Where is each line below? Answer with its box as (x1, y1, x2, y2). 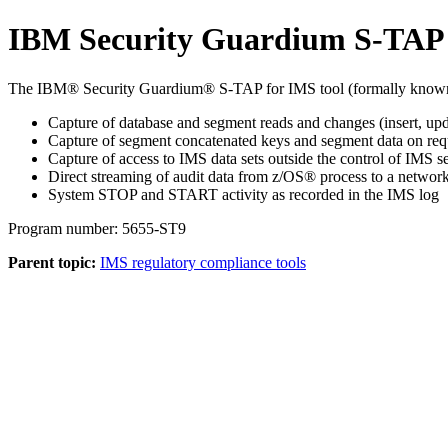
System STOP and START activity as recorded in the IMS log (48, 185, 439, 203)
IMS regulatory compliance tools (100, 253, 306, 271)
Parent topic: (8, 253, 96, 271)
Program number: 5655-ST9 (8, 219, 186, 237)
